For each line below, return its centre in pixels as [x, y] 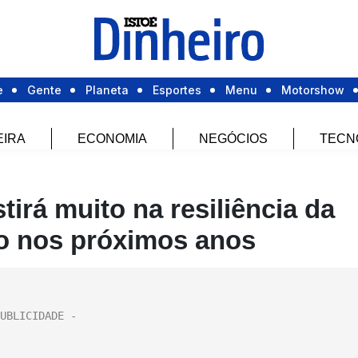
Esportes [177, 90]
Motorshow [313, 90]
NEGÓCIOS [233, 139]
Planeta [107, 90]
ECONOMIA [112, 139]
